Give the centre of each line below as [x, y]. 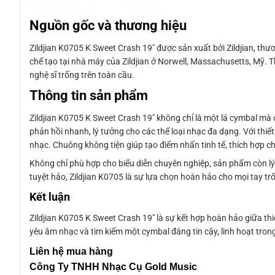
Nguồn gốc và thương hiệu [108, 25]
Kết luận [50, 197]
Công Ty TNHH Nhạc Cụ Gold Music [113, 266]
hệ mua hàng [81, 251]
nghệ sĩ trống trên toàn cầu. [82, 75]
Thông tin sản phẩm [89, 95]
